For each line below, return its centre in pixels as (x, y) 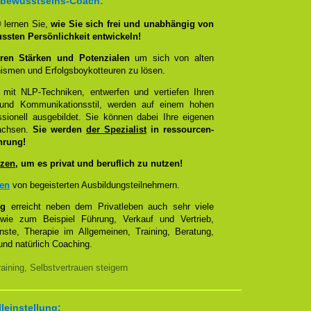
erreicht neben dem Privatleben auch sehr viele (110, 207)
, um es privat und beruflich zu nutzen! (99, 163)
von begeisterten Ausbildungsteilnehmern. (95, 185)
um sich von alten (172, 58)
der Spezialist (116, 129)
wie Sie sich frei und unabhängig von (133, 24)
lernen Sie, (28, 24)
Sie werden (59, 129)
